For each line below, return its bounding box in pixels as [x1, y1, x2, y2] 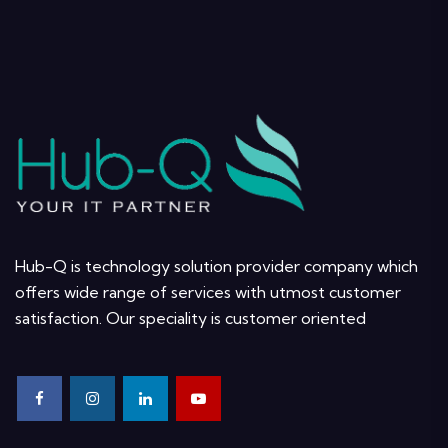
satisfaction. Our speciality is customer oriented [15, 308, 366, 329]
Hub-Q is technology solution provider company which [15, 256, 418, 277]
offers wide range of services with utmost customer [15, 282, 401, 303]
